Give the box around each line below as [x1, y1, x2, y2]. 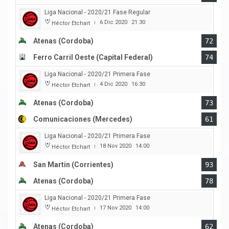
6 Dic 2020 [100, 19, 127, 26]
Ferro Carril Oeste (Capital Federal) [33, 53, 153, 62]
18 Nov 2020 [100, 143, 131, 150]
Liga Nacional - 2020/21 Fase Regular [44, 9, 150, 16]
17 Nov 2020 [100, 204, 131, 212]
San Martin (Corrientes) [33, 161, 113, 169]
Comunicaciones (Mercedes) [33, 115, 132, 124]
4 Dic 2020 [100, 81, 127, 88]
